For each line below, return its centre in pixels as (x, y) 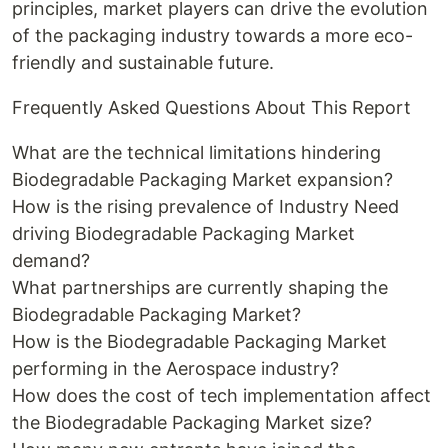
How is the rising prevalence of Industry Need (205, 206)
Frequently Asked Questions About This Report (211, 107)
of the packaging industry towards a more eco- (212, 35)
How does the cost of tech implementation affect (221, 395)
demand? (51, 260)
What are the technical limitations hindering (196, 152)
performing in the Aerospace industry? (175, 368)
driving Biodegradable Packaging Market (183, 233)
